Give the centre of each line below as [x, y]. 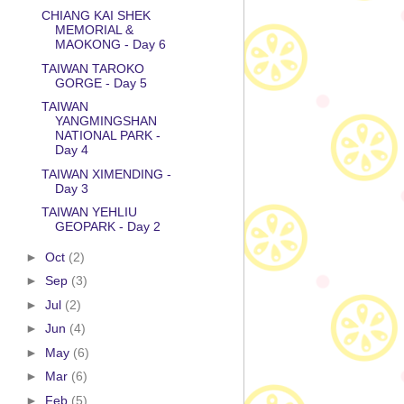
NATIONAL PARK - [107, 136]
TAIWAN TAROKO [92, 68]
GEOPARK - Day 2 [107, 227]
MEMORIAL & [94, 30]
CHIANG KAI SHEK [96, 16]
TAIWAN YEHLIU [89, 212]
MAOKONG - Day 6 [110, 45]
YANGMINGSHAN [106, 121]
